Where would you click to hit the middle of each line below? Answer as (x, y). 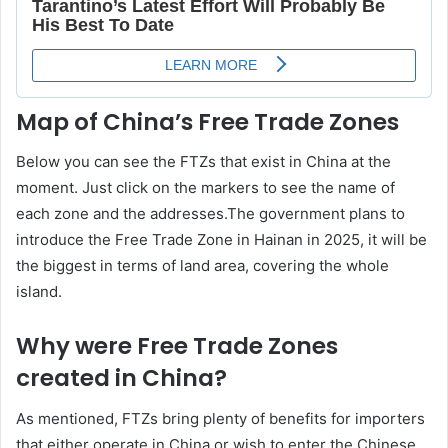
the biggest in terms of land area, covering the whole (202, 266)
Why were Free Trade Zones (177, 346)
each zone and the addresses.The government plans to (210, 214)
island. (39, 292)
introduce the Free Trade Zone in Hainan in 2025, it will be (221, 240)
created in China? (121, 378)
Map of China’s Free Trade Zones (207, 121)
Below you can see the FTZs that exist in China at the (203, 162)
